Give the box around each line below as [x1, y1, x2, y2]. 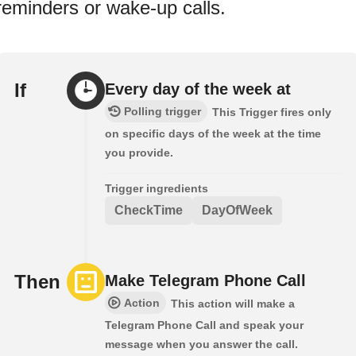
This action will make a [171, 297, 295, 311]
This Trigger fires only [212, 106, 331, 119]
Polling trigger [124, 105, 201, 118]
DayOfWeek [202, 203, 273, 218]
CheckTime [114, 203, 183, 218]
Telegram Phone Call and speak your [105, 319, 304, 332]
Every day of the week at [105, 80, 291, 99]
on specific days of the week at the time [105, 127, 321, 141]
